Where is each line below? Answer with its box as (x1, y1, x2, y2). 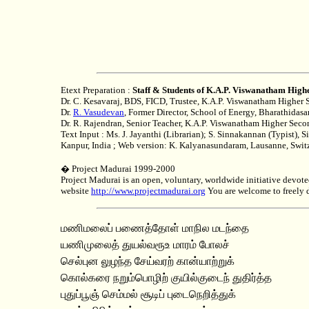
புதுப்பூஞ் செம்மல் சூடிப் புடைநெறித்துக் (61, 288, 236, 300)
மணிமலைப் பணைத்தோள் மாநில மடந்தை (61, 222, 249, 234)
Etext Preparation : (61, 85, 132, 95)
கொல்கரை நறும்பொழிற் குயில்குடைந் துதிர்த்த (61, 272, 272, 283)
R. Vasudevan (73, 107, 124, 117)
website (61, 186, 91, 196)
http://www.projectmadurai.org (91, 186, 206, 196)
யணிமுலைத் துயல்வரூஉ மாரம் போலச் (61, 239, 230, 250)
